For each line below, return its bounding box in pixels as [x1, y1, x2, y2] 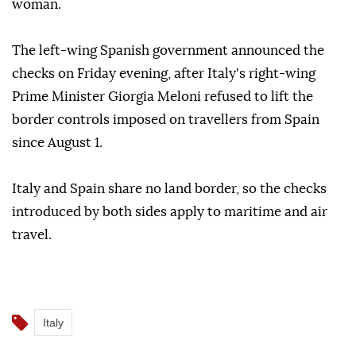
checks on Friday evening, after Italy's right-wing [12, 67, 315, 81]
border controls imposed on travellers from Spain [12, 113, 319, 127]
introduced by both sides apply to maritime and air [12, 205, 327, 219]
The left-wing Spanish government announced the [12, 44, 324, 58]
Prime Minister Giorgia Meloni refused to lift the [12, 90, 313, 104]
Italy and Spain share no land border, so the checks [12, 182, 327, 196]
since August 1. [12, 136, 103, 150]
